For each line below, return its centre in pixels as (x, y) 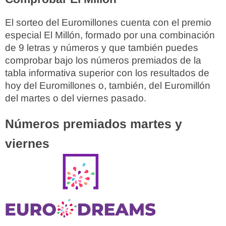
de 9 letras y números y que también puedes (102, 48)
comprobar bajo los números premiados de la (103, 61)
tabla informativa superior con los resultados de (107, 73)
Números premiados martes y (94, 124)
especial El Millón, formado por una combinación (110, 35)
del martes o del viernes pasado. (76, 98)
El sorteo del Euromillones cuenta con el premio (108, 23)
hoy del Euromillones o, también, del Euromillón (108, 86)
